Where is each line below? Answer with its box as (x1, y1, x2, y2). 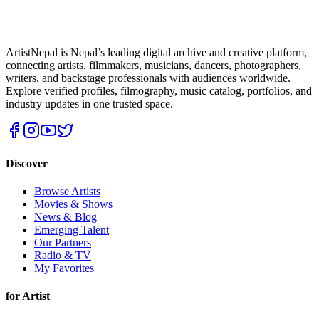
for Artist (6, 290, 50, 303)
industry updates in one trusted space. (6, 98, 173, 110)
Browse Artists (34, 184, 100, 197)
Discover (6, 157, 48, 169)
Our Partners (34, 236, 91, 249)
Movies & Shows (34, 197, 113, 210)
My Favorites (34, 261, 94, 274)
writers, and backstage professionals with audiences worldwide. (6, 72, 291, 85)
